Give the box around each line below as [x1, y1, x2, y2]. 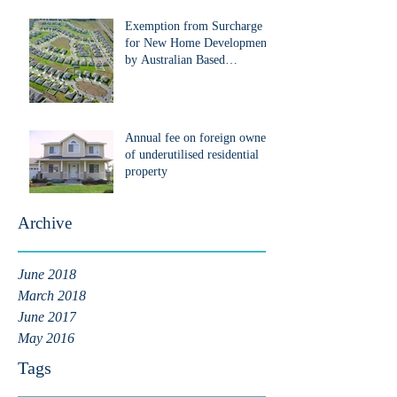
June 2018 [18, 267, 76, 282]
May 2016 [18, 331, 74, 346]
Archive [18, 214, 72, 232]
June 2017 [18, 309, 76, 324]
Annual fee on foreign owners [125, 131, 275, 144]
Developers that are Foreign [125, 70, 264, 83]
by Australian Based [125, 53, 225, 66]
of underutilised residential [125, 148, 259, 161]
